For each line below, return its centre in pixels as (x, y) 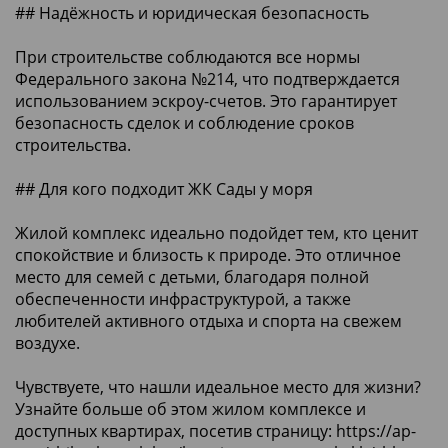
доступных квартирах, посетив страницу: (175, 430)
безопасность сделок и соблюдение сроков (184, 122)
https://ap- (376, 430)
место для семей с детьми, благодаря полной (192, 276)
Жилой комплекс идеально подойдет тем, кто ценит (216, 232)
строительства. (73, 144)
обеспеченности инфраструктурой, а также (183, 298)
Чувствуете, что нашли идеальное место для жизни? (218, 386)
